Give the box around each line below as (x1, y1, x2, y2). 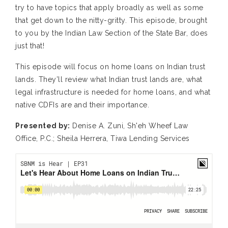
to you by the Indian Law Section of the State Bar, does (15, 29, 208, 38)
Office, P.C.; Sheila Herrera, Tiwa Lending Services (15, 134, 190, 143)
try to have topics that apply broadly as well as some (15, 4, 204, 12)
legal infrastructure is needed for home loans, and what (15, 88, 211, 97)
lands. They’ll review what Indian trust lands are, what (15, 75, 203, 84)
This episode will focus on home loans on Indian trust (15, 63, 206, 71)
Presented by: (15, 122, 70, 130)
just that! (15, 42, 44, 50)
